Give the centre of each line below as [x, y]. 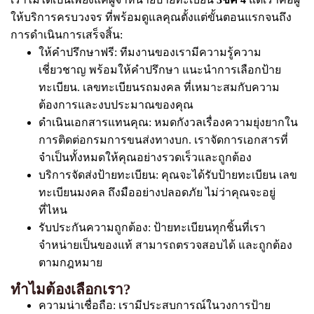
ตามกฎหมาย [70, 262]
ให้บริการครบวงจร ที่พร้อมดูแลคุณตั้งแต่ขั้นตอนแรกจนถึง [151, 17]
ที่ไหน [53, 210]
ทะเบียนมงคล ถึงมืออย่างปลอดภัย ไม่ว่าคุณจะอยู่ [157, 192]
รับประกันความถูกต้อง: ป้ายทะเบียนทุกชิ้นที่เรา [152, 227]
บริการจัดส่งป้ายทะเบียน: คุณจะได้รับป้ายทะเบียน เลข [168, 175]
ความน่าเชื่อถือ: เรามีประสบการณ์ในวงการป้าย [155, 305]
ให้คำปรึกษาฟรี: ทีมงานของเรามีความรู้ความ [150, 52]
